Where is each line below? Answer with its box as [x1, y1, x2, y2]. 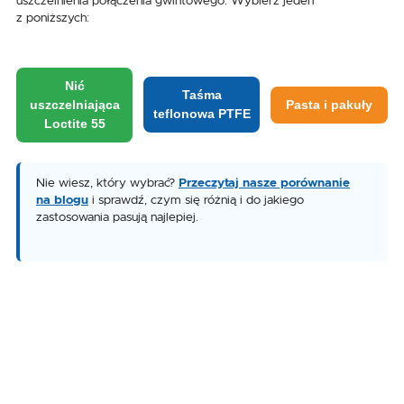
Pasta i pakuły [286, 96, 372, 112]
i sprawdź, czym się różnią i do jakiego [88, 193, 304, 207]
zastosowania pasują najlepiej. [36, 210, 198, 224]
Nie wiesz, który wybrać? [36, 176, 179, 189]
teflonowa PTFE [152, 106, 251, 121]
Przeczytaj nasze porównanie [179, 176, 350, 189]
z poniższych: [16, 11, 89, 24]
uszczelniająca [29, 96, 120, 112]
